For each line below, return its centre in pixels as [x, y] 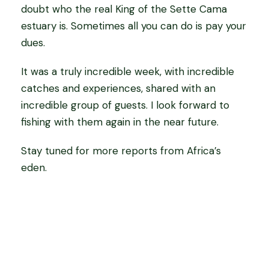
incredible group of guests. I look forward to [125, 105]
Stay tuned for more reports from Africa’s [121, 151]
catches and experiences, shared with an [118, 88]
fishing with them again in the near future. [120, 122]
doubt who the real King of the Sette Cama [124, 9]
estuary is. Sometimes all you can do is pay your [134, 26]
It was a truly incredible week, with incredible [128, 71]
